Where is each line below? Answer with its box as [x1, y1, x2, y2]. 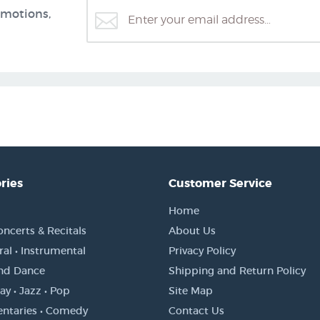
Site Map [169, 284, 213, 297]
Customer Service [169, 176, 272, 191]
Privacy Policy [169, 244, 236, 257]
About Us [169, 224, 216, 237]
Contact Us [169, 304, 224, 317]
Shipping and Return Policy [169, 264, 306, 277]
